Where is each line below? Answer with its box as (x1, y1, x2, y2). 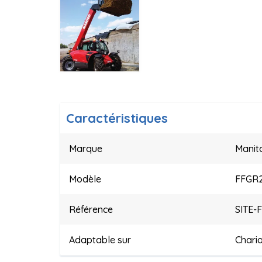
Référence (69, 204, 113, 215)
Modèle (69, 173, 101, 185)
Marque (69, 143, 102, 154)
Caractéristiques (66, 110, 168, 126)
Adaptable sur (69, 234, 131, 246)
